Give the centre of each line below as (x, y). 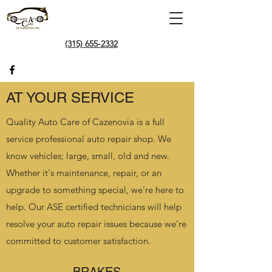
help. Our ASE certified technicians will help (94, 207)
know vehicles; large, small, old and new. (88, 156)
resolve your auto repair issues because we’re (96, 224)
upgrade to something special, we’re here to (95, 190)
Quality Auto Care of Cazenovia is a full (85, 122)
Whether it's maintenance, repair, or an (84, 173)
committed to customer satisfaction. (78, 241)
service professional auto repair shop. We (89, 139)
